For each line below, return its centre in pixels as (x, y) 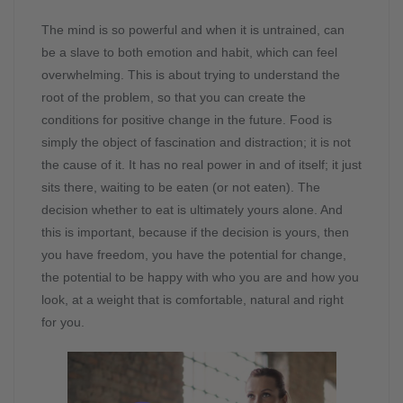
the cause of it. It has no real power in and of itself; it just (201, 165)
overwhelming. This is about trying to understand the (191, 75)
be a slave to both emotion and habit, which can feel (189, 53)
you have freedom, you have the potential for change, (194, 255)
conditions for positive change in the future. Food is (187, 120)
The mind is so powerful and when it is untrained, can (193, 30)
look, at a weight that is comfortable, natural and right (193, 300)
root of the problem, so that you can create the (174, 98)
